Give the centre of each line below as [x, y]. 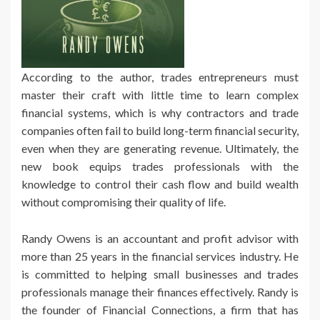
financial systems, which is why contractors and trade [160, 112]
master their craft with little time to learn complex [160, 94]
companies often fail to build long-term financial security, [160, 130]
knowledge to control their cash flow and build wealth [160, 184]
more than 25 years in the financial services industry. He [160, 256]
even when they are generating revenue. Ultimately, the [160, 148]
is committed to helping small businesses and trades [160, 274]
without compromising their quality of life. [124, 201]
